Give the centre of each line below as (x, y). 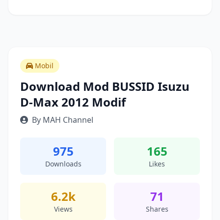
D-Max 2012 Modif (73, 102)
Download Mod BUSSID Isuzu (105, 86)
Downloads (63, 164)
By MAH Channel (63, 120)
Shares (157, 209)
